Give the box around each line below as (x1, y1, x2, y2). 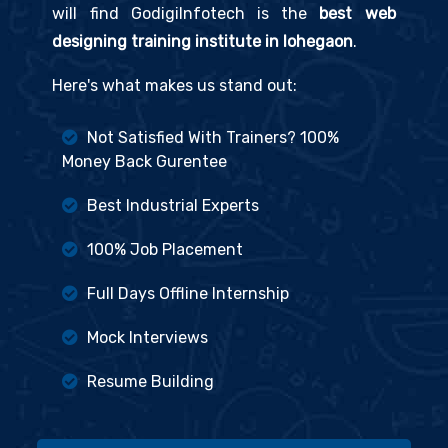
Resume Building (83, 372, 215, 392)
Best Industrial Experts (83, 196, 260, 216)
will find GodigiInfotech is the (52, 4, 320, 24)
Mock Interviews (83, 328, 209, 348)
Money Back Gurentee (62, 152, 228, 172)
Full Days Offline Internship (83, 284, 290, 304)
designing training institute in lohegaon (52, 32, 354, 52)
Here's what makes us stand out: (52, 76, 298, 96)
